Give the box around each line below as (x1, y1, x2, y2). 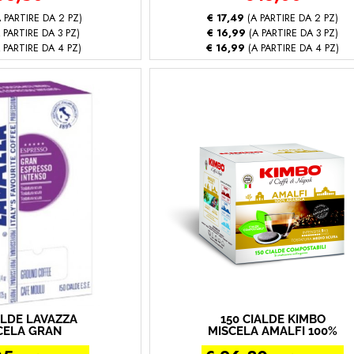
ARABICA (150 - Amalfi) (208, 336, 337, 350)
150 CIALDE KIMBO (220, 312, 326, 326)
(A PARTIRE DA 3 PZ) (246, 25, 338, 40)
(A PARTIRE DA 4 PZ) (245, 40, 339, 55)
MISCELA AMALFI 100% (208, 324, 337, 338)
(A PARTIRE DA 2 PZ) (244, 10, 338, 25)
